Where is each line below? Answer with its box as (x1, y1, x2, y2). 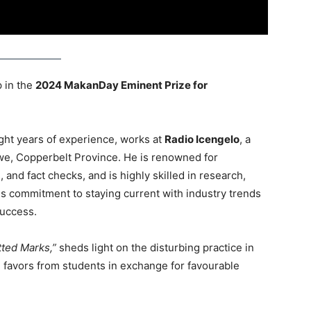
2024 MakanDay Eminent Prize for (35, 78, 208, 92)
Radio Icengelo (165, 133, 239, 146)
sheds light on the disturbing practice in (56, 241, 254, 255)
